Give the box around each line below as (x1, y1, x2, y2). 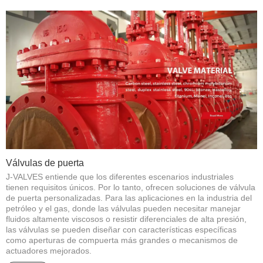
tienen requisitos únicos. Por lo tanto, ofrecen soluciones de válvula (6, 183, 255, 193)
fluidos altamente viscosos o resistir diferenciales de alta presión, (6, 214, 247, 224)
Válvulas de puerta (6, 158, 84, 168)
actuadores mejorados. (6, 246, 92, 256)
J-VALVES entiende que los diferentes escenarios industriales (6, 172, 234, 182)
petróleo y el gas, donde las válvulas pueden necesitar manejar (6, 204, 241, 214)
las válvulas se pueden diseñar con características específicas (6, 225, 237, 235)
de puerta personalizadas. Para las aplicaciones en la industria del (6, 193, 252, 203)
